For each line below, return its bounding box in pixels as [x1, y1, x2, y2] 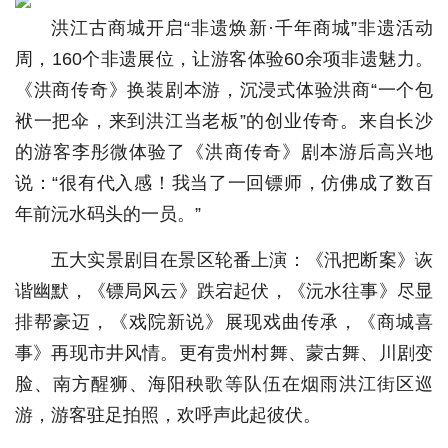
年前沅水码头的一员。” [15, 204, 201, 224]
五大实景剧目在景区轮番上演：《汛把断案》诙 [51, 250, 433, 270]
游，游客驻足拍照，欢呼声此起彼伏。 [15, 405, 321, 425]
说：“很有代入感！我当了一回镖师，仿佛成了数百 [15, 173, 433, 193]
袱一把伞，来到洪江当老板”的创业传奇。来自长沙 [15, 111, 433, 131]
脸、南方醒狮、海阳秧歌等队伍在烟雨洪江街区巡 [15, 374, 433, 394]
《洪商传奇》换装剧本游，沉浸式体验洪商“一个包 [15, 80, 433, 100]
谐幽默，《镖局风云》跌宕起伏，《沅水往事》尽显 [15, 281, 433, 301]
